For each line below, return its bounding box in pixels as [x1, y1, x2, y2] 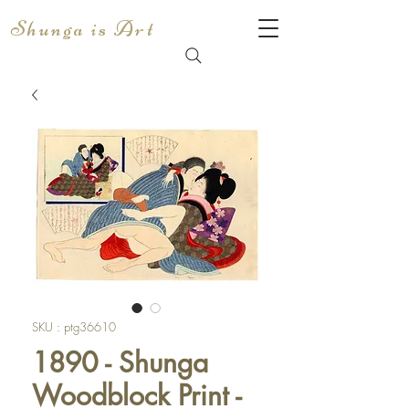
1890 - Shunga [32, 344, 208, 381]
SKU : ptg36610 [32, 319, 116, 335]
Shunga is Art [11, 16, 155, 42]
